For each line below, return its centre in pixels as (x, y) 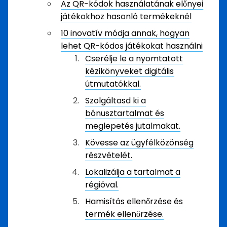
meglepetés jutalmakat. (133, 126)
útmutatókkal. (113, 84)
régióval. (102, 185)
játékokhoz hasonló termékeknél (126, 16)
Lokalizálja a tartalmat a (133, 172)
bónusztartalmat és (125, 113)
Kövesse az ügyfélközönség (139, 143)
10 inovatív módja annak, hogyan (125, 33)
